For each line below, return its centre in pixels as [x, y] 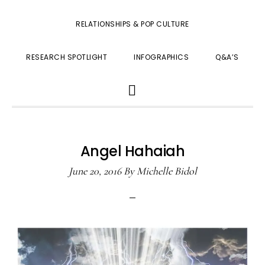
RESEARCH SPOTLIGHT [67, 57]
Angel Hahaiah [132, 151]
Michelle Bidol [167, 171]
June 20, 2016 [95, 171]
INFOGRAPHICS [161, 57]
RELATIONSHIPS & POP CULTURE [132, 24]
